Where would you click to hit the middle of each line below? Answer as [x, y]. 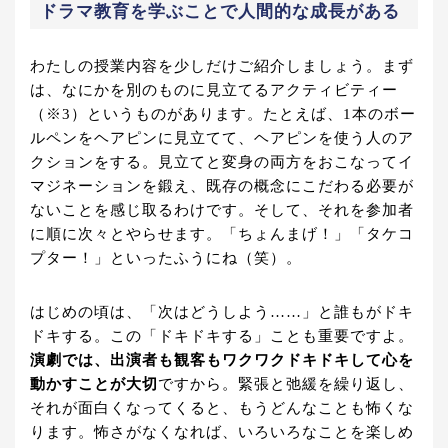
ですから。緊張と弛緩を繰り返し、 [286, 384]
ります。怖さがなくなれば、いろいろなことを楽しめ [222, 432]
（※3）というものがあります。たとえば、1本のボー [223, 114]
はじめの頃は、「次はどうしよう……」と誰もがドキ [222, 312]
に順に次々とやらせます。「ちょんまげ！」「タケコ [222, 234]
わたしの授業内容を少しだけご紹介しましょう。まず [222, 66]
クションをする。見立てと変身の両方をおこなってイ [222, 162]
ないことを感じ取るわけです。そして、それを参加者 [222, 210]
